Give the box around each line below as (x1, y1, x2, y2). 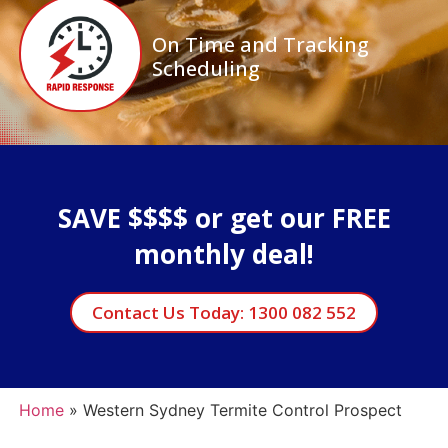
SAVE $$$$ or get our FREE (57, 199, 391, 236)
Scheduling (151, 54, 260, 82)
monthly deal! (134, 235, 314, 272)
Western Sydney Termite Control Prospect (82, 399, 402, 420)
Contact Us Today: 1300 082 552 (92, 300, 356, 324)
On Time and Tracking (151, 30, 369, 58)
